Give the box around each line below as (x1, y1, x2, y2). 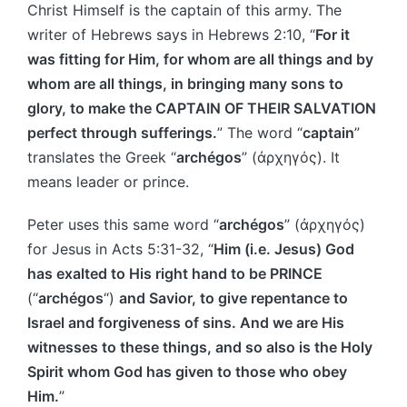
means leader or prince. (27, 172, 189, 191)
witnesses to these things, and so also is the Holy (27, 337, 372, 356)
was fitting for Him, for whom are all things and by (27, 49, 373, 68)
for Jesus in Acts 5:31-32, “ (27, 239, 213, 258)
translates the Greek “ (27, 147, 176, 166)
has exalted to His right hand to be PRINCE (27, 263, 323, 283)
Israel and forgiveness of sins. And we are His (27, 313, 344, 332)
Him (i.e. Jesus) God (213, 239, 354, 258)
